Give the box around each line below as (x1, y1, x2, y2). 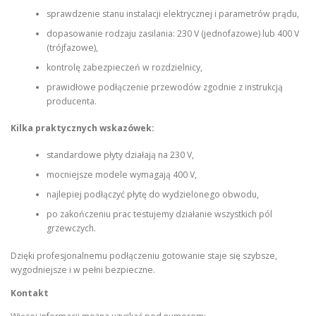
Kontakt (11, 286, 49, 299)
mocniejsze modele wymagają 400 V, (46, 169, 197, 181)
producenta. (46, 95, 97, 107)
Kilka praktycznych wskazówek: (11, 122, 154, 134)
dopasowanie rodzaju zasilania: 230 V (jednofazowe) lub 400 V (46, 27, 299, 39)
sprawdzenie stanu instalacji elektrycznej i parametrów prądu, (46, 7, 299, 20)
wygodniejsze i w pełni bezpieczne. (11, 263, 155, 276)
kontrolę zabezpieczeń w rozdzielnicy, (46, 61, 202, 73)
